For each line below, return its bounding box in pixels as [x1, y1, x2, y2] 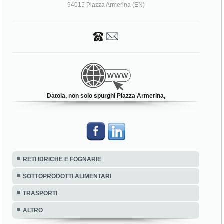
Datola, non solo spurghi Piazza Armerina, [46, 92, 165, 100]
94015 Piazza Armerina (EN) [67, 1, 145, 9]
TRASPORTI [23, 189, 58, 197]
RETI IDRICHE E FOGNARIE [23, 155, 102, 163]
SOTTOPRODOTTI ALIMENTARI [23, 172, 112, 180]
